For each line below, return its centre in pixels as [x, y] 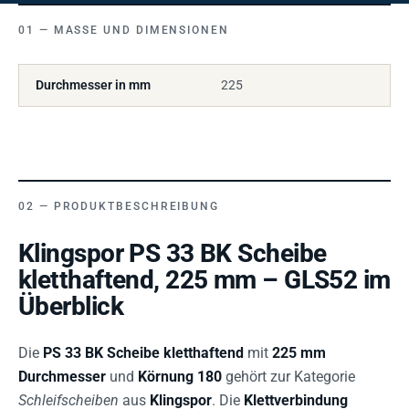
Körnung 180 [180, 377]
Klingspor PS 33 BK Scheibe [173, 254]
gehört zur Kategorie [288, 377]
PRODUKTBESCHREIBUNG [136, 207]
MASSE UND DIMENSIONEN [136, 31]
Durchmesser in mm [93, 85]
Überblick [71, 307]
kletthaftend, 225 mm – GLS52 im [204, 280]
